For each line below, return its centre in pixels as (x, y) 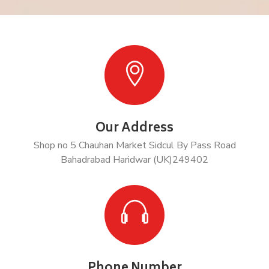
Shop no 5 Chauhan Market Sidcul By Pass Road (134, 146)
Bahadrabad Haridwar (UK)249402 (134, 160)
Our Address (134, 129)
